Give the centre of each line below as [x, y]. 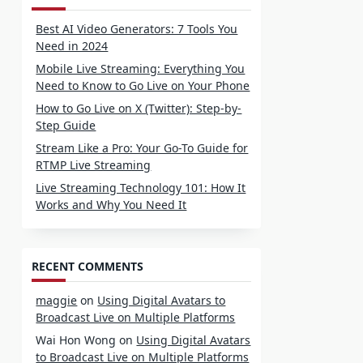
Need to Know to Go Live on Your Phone [143, 86]
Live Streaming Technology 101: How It [141, 188]
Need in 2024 [72, 46]
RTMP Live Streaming [94, 165]
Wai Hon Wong [76, 340]
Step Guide [66, 126]
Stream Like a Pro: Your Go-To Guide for [142, 148]
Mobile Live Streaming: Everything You [141, 69]
